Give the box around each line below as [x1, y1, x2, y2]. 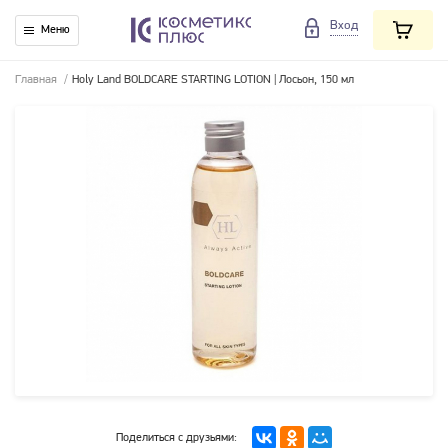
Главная [15, 74, 57, 86]
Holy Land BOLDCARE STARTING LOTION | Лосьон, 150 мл [72, 74, 354, 86]
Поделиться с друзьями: [116, 431, 237, 444]
